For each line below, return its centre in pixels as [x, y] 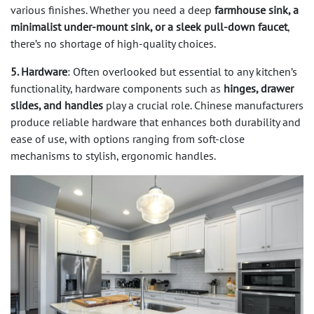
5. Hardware [39, 71]
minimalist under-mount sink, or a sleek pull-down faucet [149, 26]
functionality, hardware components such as [117, 88]
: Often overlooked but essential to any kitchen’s [182, 71]
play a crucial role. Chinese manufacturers [203, 105]
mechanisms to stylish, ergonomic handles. [113, 155]
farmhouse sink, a [257, 9]
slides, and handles [57, 105]
